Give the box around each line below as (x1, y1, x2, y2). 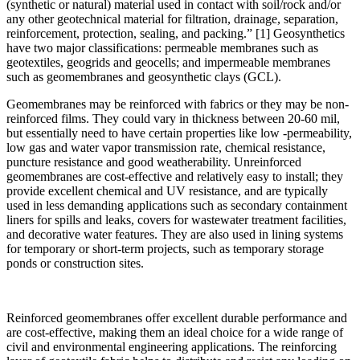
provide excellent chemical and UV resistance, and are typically (6, 184, 328, 198)
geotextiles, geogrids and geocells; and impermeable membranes (6, 55, 330, 70)
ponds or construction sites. (6, 256, 147, 271)
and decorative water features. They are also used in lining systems (6, 227, 343, 242)
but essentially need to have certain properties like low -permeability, (6, 126, 352, 141)
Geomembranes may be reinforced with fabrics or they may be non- (6, 97, 349, 112)
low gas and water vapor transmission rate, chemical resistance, (6, 141, 325, 155)
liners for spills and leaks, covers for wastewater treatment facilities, (6, 213, 346, 227)
